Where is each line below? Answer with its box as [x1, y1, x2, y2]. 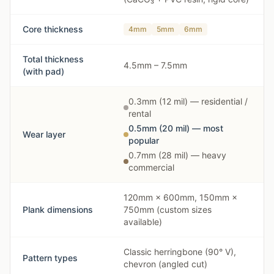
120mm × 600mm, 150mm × [124, 192, 237, 202]
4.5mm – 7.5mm [124, 60, 187, 70]
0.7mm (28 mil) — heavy [128, 150, 226, 160]
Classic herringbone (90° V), [124, 246, 236, 257]
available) [124, 217, 162, 227]
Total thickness [23, 54, 84, 64]
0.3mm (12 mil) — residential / [128, 96, 248, 106]
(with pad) [23, 66, 64, 76]
